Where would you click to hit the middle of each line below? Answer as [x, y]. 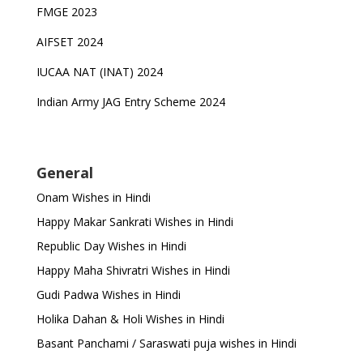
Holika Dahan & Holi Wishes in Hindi [130, 319]
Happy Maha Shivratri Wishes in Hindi [133, 270]
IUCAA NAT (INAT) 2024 [99, 72]
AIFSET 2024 [69, 42]
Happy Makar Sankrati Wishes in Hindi [135, 222]
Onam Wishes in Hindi [93, 197]
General [64, 173]
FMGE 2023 [66, 12]
